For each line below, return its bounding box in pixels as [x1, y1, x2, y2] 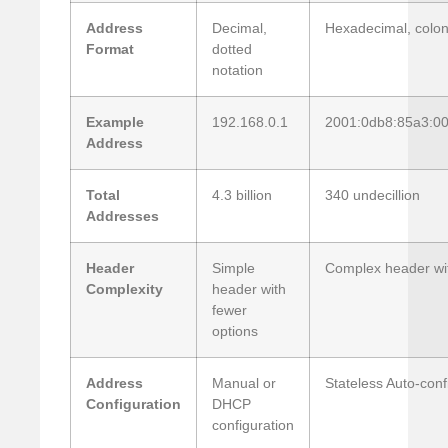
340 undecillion [325, 187, 420, 204]
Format [86, 41, 134, 58]
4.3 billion [212, 187, 272, 204]
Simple [212, 260, 255, 277]
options [212, 323, 258, 340]
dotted [212, 41, 252, 58]
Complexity [86, 281, 163, 298]
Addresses [86, 208, 159, 225]
